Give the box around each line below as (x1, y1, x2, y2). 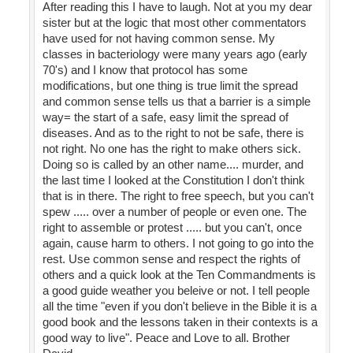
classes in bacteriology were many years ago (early (42, 47, 307, 61)
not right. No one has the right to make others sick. (42, 142, 301, 156)
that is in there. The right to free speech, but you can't (42, 189, 314, 203)
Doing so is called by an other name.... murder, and (42, 158, 303, 172)
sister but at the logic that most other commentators (42, 16, 307, 30)
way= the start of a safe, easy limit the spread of (42, 110, 288, 124)
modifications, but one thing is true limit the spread (42, 79, 298, 93)
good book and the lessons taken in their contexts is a (42, 315, 318, 329)
